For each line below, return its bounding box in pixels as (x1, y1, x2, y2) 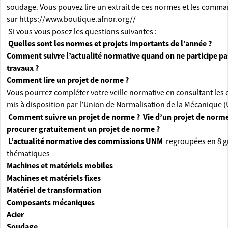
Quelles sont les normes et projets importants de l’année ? (8, 38, 212, 48)
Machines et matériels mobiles (7, 160, 113, 170)
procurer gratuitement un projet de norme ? (7, 124, 160, 134)
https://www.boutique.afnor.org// (19, 14, 136, 24)
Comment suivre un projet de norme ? (8, 111, 143, 122)
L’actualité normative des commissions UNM (8, 136, 164, 146)
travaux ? (7, 63, 39, 73)
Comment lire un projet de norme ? (7, 75, 129, 85)
